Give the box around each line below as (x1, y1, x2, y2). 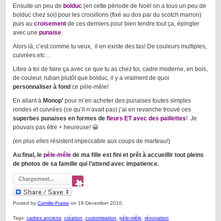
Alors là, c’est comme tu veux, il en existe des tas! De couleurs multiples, (13, 43, 207, 50)
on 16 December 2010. (69, 200, 123, 206)
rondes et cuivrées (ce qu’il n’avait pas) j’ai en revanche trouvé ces (13, 106, 191, 113)
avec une (13, 29, 39, 36)
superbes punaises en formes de (13, 115, 105, 122)
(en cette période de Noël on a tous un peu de (82, 2, 206, 9)
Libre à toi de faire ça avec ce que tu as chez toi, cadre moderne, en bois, (13, 66, 208, 73)
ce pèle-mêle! (71, 83, 109, 90)
